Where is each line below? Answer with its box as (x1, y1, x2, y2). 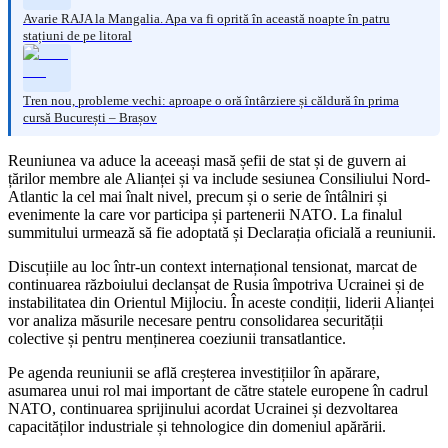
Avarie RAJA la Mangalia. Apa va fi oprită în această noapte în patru (23, 10, 390, 26)
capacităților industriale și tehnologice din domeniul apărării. (8, 417, 386, 435)
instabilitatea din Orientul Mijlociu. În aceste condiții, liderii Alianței (8, 293, 434, 311)
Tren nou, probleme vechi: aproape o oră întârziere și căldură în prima (23, 92, 399, 108)
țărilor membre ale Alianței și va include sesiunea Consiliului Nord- (8, 169, 430, 187)
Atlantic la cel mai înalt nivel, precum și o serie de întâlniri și (8, 187, 387, 205)
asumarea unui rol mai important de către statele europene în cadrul (8, 381, 428, 399)
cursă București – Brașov (23, 109, 157, 125)
